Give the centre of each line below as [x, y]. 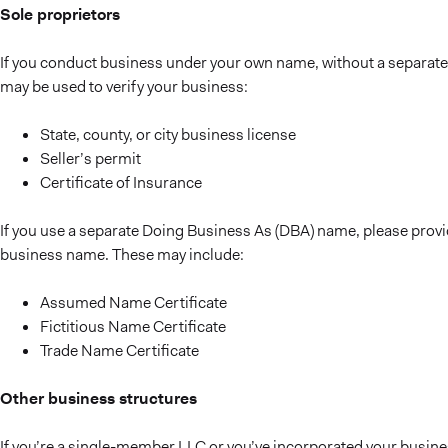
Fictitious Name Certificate [133, 326]
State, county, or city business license [168, 134]
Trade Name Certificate [119, 350]
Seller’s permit [90, 158]
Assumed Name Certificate [133, 302]
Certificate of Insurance [121, 182]
